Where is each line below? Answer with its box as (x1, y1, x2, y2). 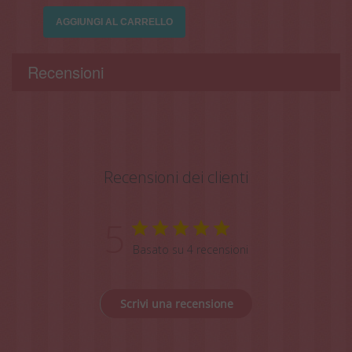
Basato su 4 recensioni (133, 241, 248, 257)
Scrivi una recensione (119, 295, 233, 311)
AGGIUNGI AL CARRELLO (56, 16, 173, 27)
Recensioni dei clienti (104, 166, 248, 188)
